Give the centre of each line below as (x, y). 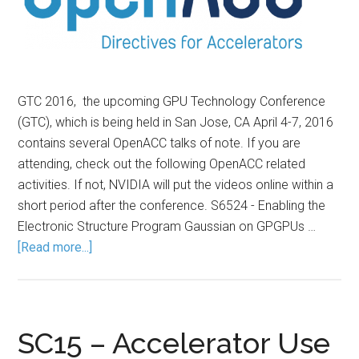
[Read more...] (55, 247)
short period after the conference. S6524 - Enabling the (172, 206)
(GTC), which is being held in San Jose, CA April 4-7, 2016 (176, 122)
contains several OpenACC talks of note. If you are (159, 143)
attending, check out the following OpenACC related (162, 164)
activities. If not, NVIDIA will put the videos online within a (176, 185)
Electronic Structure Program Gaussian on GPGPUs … (167, 226)
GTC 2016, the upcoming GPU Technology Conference (172, 101)
